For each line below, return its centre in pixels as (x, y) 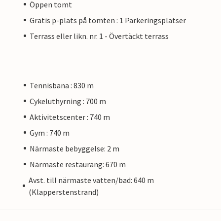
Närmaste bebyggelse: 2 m (74, 148)
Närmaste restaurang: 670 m (78, 164)
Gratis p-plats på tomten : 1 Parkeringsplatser (108, 20)
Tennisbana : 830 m (62, 85)
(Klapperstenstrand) (63, 192)
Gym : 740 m (50, 132)
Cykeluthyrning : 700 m (68, 101)
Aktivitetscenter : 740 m (70, 117)
